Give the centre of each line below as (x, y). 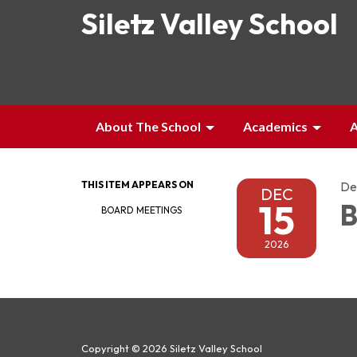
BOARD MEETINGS (141, 210)
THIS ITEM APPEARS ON (137, 184)
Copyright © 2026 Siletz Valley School (172, 348)
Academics (275, 126)
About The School (148, 126)
